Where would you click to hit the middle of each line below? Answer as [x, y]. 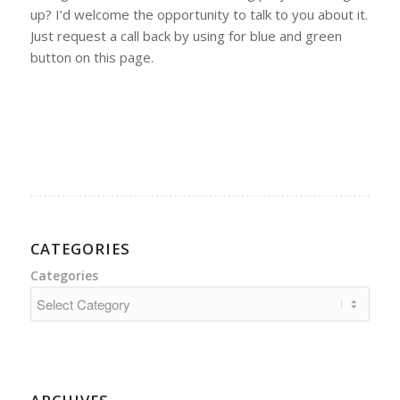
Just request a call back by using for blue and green [186, 36]
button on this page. [92, 58]
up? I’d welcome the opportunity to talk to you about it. [199, 15]
